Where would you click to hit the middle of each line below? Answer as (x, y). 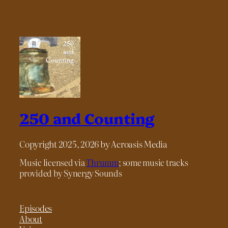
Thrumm (103, 163)
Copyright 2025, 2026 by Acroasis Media (93, 144)
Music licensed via (53, 163)
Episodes (36, 208)
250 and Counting (87, 118)
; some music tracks (153, 163)
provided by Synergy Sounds (71, 173)
